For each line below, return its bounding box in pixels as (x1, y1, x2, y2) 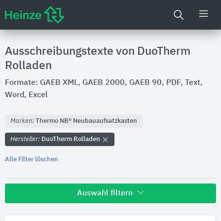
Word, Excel (5, 91, 48, 99)
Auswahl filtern (76, 189, 135, 197)
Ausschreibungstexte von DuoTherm (5, 46, 190, 57)
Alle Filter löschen (5, 156, 58, 163)
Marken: (10, 118, 36, 124)
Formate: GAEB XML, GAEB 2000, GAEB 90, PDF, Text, (5, 79, 203, 87)
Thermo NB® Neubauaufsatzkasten (36, 118, 137, 124)
